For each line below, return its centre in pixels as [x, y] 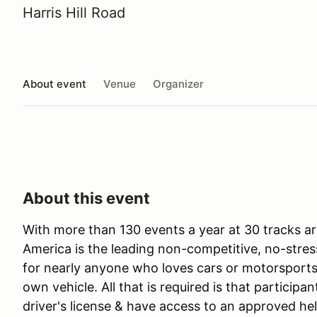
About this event [86, 198]
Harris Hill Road [74, 13]
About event [54, 83]
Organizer [178, 83]
